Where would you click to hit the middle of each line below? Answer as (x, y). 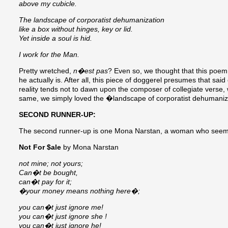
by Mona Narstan (90, 147)
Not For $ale (40, 147)
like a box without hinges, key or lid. (76, 29)
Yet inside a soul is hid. (55, 38)
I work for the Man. (49, 55)
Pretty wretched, (46, 71)
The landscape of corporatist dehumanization (92, 20)
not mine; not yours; (51, 164)
